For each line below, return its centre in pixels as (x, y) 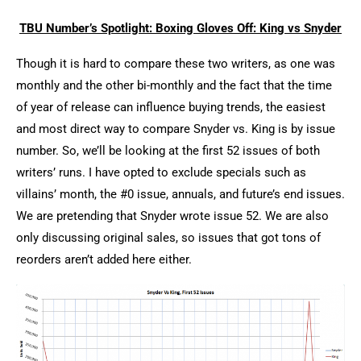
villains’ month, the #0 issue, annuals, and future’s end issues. (180, 195)
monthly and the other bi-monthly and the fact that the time (174, 86)
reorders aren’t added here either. (104, 260)
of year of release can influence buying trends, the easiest (171, 108)
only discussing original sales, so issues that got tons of (168, 238)
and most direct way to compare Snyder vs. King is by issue (176, 129)
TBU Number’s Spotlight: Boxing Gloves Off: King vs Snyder (180, 29)
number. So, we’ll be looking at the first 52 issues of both (168, 151)
